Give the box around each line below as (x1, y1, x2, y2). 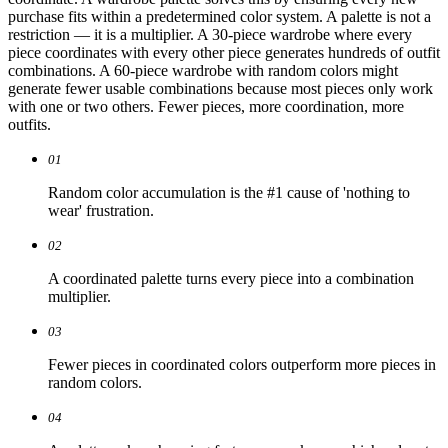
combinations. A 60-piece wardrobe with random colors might (8, 62, 398, 80)
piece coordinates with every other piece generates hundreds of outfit (8, 44, 440, 62)
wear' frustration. (48, 202, 154, 220)
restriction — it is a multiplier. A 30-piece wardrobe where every (8, 26, 412, 44)
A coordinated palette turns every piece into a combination (48, 270, 414, 288)
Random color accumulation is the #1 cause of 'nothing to (48, 184, 410, 202)
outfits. (8, 116, 51, 134)
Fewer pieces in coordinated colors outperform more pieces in (48, 356, 436, 374)
